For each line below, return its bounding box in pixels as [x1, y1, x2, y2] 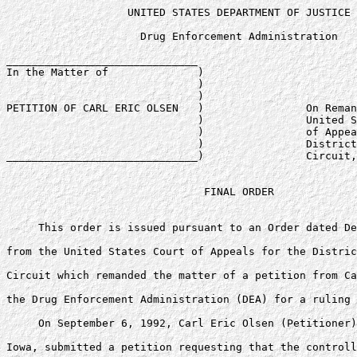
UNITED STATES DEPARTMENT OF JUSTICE [6, 6, 351, 18]
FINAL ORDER [6, 186, 274, 198]
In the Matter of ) [6, 66, 204, 78]
